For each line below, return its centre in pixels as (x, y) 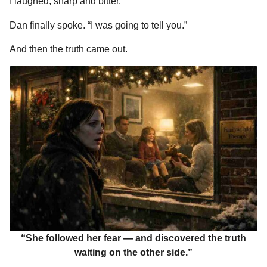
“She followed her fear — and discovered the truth (133, 238)
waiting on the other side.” (133, 253)
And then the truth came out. (69, 49)
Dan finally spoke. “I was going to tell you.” (98, 25)
